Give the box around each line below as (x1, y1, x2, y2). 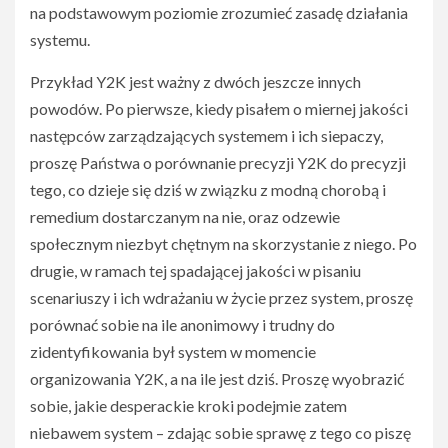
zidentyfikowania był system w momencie (30, 342, 316, 361)
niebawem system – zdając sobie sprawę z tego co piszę (30, 423, 411, 442)
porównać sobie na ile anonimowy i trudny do (30, 315, 335, 334)
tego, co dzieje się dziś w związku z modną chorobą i (30, 180, 386, 199)
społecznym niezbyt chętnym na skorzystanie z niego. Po (30, 234, 417, 253)
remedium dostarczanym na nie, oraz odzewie (30, 207, 340, 226)
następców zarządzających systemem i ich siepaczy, (30, 126, 383, 145)
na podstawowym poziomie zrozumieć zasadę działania (30, 3, 408, 22)
